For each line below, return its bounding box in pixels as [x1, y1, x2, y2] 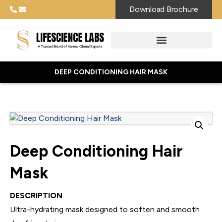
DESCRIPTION [10, 190, 62, 200]
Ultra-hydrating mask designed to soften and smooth [10, 204, 200, 214]
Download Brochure [129, 4, 198, 14]
